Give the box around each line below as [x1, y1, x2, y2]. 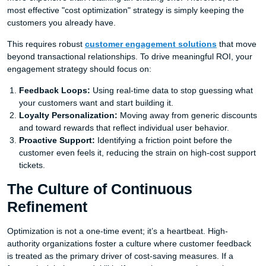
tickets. [19, 160, 45, 170]
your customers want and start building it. [19, 98, 173, 107]
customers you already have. [7, 18, 116, 27]
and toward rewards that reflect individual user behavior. [19, 123, 229, 132]
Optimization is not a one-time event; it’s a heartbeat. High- [7, 226, 228, 236]
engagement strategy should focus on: [7, 64, 151, 74]
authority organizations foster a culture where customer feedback [7, 239, 251, 248]
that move [217, 39, 256, 49]
